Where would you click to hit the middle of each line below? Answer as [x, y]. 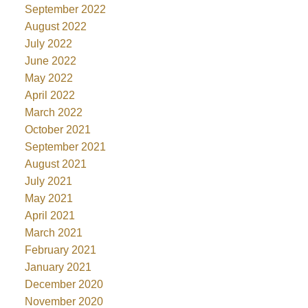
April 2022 [49, 95]
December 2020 [64, 284]
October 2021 [57, 129]
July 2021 [48, 181]
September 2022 [65, 9]
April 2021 [49, 215]
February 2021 [60, 250]
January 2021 [58, 267]
